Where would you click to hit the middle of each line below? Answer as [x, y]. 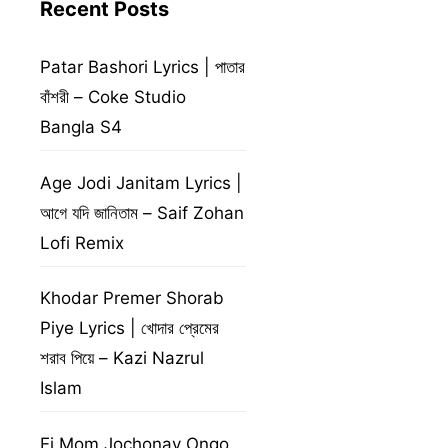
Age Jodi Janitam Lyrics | [141, 182]
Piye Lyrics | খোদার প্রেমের [130, 328]
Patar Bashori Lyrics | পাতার [143, 67]
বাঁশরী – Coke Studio [113, 97]
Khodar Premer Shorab [132, 298]
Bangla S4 [81, 127]
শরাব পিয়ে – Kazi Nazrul [122, 358]
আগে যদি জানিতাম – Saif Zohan [142, 212]
